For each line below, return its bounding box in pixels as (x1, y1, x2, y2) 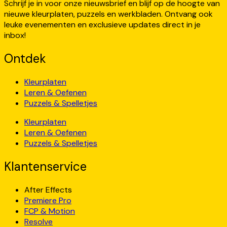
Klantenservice (4, 158, 87, 174)
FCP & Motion (24, 205, 75, 216)
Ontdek (4, 50, 46, 66)
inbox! (4, 29, 26, 41)
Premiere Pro (24, 195, 71, 206)
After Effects (24, 184, 72, 195)
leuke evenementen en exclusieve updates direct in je (4, 19, 201, 30)
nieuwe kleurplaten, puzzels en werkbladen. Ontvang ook (4, 8, 213, 19)
